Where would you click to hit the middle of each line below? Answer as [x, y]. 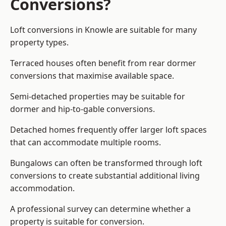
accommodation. [42, 188]
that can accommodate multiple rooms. [86, 143]
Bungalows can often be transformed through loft [106, 163]
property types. [39, 43]
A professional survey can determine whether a [100, 209]
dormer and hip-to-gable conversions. [82, 109]
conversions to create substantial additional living [105, 176]
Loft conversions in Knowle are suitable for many [103, 30]
